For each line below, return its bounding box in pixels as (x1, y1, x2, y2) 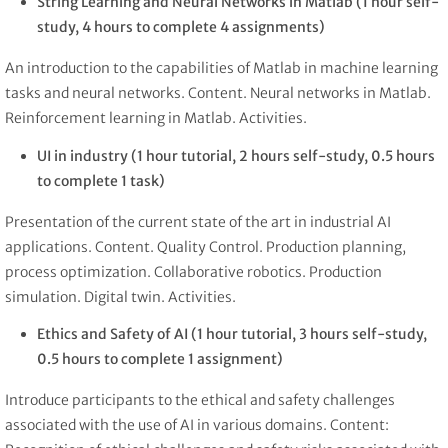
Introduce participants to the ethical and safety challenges (5, 391, 395, 410)
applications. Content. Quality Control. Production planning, (5, 237, 406, 256)
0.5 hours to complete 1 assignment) (37, 350, 283, 369)
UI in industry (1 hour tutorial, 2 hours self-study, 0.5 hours (37, 146, 435, 165)
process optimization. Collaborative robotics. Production (5, 262, 382, 281)
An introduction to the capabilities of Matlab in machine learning (5, 58, 438, 77)
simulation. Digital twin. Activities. (5, 287, 236, 306)
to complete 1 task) (37, 171, 165, 190)
